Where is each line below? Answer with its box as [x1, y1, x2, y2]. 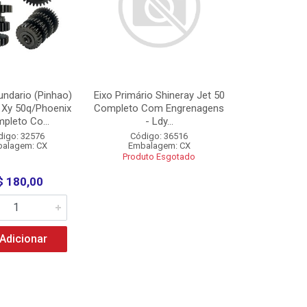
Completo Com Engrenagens [94, 102, 225, 114]
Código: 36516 [130, 131, 188, 141]
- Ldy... [145, 115, 173, 127]
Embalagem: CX [127, 140, 191, 151]
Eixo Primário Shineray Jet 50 [93, 89, 225, 101]
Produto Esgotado [123, 151, 196, 162]
